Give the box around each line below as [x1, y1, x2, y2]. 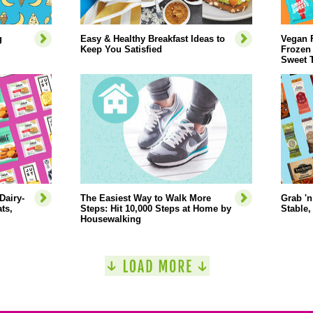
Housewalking [80, 214, 141, 224]
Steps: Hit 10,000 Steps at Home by [80, 203, 231, 214]
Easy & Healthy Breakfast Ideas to [80, 34, 225, 44]
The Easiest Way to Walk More [80, 193, 211, 203]
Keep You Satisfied [80, 44, 162, 54]
